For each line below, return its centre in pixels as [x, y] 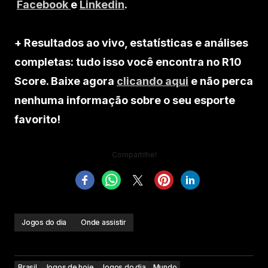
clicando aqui [153, 81]
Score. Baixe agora [66, 81]
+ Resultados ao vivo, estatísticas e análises [131, 42]
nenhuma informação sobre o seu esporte [125, 100]
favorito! [37, 119]
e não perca [221, 81]
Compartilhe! [134, 154]
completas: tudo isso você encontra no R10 [128, 62]
